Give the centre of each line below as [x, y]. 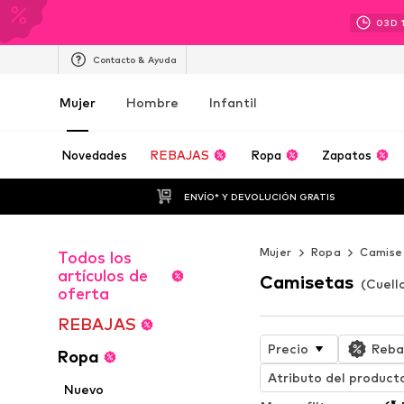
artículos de [103, 275]
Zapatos [347, 155]
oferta [83, 294]
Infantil [233, 102]
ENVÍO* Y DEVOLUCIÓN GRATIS [259, 196]
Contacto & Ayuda [135, 59]
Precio [288, 348]
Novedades [94, 155]
